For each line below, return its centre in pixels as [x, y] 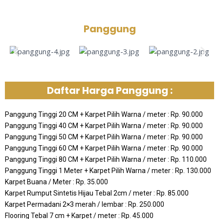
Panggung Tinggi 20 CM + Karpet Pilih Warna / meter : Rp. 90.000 [104, 114]
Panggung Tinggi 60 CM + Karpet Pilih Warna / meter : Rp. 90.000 [104, 148]
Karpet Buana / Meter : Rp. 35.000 [56, 182]
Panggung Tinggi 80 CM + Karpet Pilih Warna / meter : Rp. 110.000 [106, 159]
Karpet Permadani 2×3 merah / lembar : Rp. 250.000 [85, 204]
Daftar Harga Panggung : [109, 90]
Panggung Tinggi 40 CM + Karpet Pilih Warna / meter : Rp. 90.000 [104, 125]
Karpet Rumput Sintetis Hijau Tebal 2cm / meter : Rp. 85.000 [97, 193]
